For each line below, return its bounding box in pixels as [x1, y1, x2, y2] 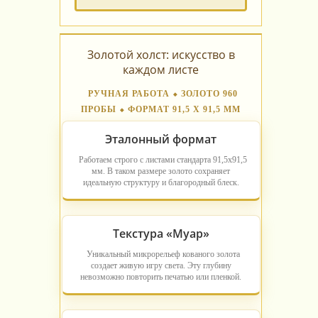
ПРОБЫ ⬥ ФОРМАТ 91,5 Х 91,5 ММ [81, 104, 241, 115]
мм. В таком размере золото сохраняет [92, 166, 230, 177]
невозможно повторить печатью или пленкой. [80, 272, 241, 283]
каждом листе [123, 62, 199, 78]
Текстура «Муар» [112, 226, 209, 242]
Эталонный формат [105, 131, 216, 148]
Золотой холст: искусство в [87, 47, 235, 63]
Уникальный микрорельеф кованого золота [86, 249, 240, 260]
